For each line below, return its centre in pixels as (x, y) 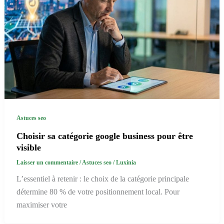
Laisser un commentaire (47, 163)
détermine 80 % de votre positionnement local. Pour (98, 191)
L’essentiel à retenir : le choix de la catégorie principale (102, 178)
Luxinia (126, 163)
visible (28, 147)
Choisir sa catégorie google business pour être (104, 136)
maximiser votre (41, 204)
